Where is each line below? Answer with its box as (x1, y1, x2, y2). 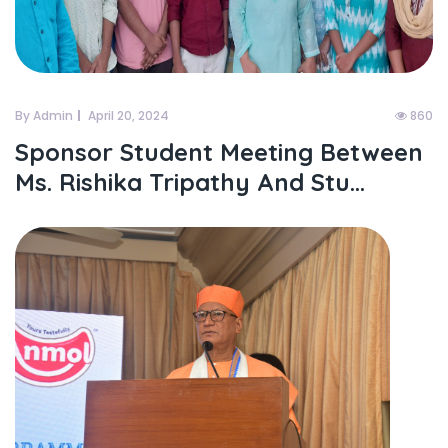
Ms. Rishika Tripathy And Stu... (15, 167, 365, 197)
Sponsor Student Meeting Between (15, 137, 423, 167)
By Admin (15, 107, 73, 124)
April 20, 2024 (88, 107, 169, 124)
